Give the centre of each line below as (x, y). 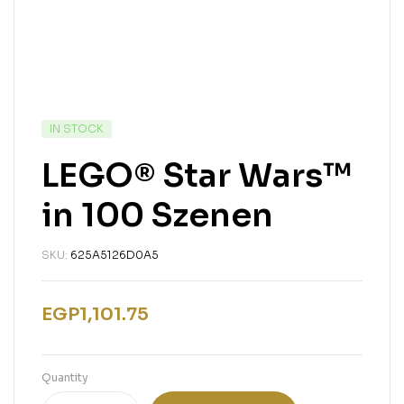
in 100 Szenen (157, 216)
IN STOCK (77, 129)
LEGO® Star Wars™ (197, 176)
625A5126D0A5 (115, 255)
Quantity (65, 378)
